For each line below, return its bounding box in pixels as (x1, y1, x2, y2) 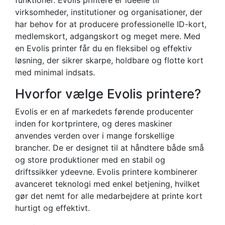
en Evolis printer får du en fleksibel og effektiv (15, 43, 192, 53)
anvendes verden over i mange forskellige (15, 130, 174, 141)
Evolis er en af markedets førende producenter (15, 106, 193, 117)
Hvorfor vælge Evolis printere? (15, 85, 201, 101)
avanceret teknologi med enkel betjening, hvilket (15, 178, 200, 189)
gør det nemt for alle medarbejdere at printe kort (15, 190, 202, 201)
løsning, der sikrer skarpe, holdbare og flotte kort (15, 55, 203, 65)
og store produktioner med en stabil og (15, 154, 165, 165)
